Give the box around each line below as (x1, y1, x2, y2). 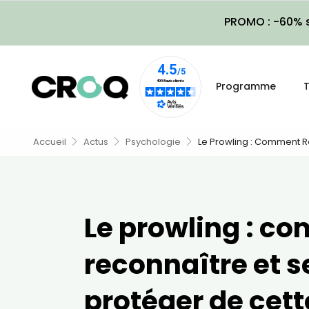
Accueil (33, 135, 66, 148)
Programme (216, 79, 276, 93)
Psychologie (126, 135, 181, 148)
